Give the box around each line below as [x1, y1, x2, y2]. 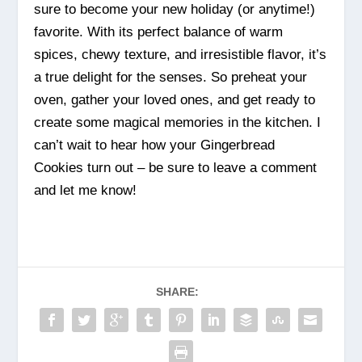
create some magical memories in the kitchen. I [34, 115, 322, 131]
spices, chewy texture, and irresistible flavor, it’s [34, 47, 327, 63]
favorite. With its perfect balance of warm [34, 24, 284, 40]
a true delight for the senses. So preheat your [34, 69, 308, 86]
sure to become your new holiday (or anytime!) [34, 2, 316, 18]
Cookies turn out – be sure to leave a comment [34, 160, 318, 176]
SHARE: [155, 285, 199, 299]
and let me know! [34, 183, 137, 199]
